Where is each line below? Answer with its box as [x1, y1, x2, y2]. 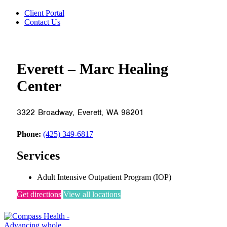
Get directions [17, 190, 61, 199]
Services [17, 149, 60, 163]
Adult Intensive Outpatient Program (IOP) [37, 173, 171, 182]
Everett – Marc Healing [17, 60, 168, 78]
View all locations [63, 190, 121, 199]
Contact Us [24, 18, 60, 27]
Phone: [17, 130, 41, 139]
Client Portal [24, 9, 64, 18]
